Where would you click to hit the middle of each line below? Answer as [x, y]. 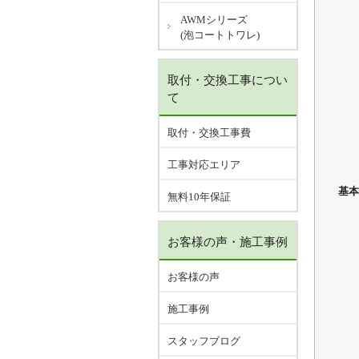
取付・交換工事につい [228, 80]
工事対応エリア [204, 165]
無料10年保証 [199, 197]
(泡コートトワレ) [220, 35]
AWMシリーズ [214, 20]
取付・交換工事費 [209, 133]
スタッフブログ [204, 341]
